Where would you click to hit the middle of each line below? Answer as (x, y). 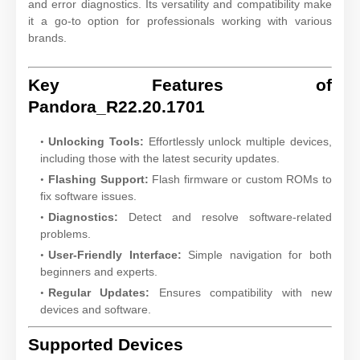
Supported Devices (106, 344)
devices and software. (96, 309)
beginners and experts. (99, 271)
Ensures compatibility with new (241, 292)
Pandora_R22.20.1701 (117, 106)
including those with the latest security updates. (160, 158)
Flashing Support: (98, 179)
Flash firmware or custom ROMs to (240, 179)
